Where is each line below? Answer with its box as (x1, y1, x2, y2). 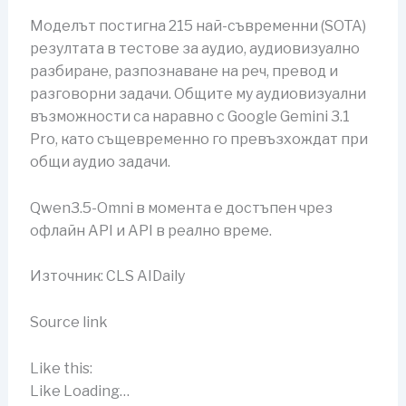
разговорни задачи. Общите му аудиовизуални (29, 85, 366, 103)
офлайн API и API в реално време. (29, 221, 272, 239)
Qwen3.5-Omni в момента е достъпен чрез (29, 198, 333, 217)
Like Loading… (29, 382, 130, 400)
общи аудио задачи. (29, 153, 170, 171)
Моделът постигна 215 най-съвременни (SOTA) (29, 17, 366, 35)
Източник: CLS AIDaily (29, 267, 185, 285)
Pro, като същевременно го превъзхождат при (29, 130, 368, 149)
